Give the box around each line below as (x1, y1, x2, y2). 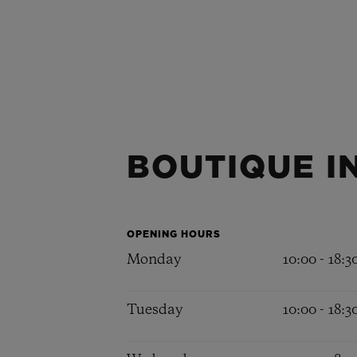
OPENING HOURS (126, 229, 221, 239)
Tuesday (126, 303, 182, 317)
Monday (126, 253, 181, 267)
